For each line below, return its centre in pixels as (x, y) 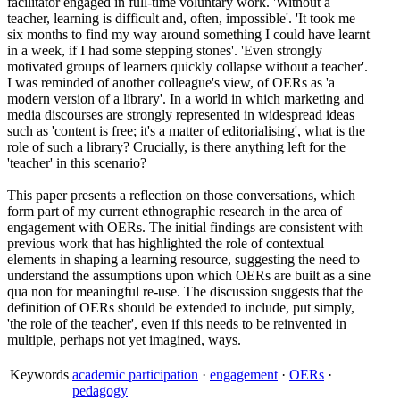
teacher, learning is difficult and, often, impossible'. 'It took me (181, 18)
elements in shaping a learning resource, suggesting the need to (183, 259)
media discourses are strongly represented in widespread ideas (181, 115)
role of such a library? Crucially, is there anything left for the (176, 147)
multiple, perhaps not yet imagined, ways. (124, 340)
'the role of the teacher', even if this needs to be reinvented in (177, 324)
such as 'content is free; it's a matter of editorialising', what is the (186, 131)
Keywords (39, 375)
